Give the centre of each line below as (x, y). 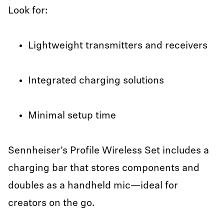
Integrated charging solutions (96, 81)
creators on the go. (51, 203)
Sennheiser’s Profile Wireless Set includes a (108, 151)
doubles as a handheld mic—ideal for (93, 186)
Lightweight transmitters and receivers (118, 46)
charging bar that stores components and (104, 168)
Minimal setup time (73, 116)
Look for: (29, 11)
